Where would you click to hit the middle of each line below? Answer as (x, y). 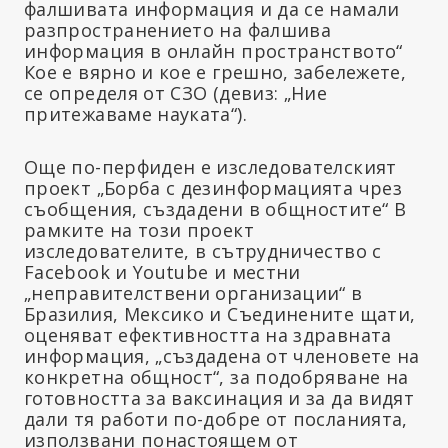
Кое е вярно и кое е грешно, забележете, (215, 72)
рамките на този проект (139, 230)
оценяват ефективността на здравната (208, 335)
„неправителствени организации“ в (193, 293)
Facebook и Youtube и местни (162, 272)
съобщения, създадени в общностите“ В (215, 209)
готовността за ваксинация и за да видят (219, 398)
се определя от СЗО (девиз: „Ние (176, 93)
